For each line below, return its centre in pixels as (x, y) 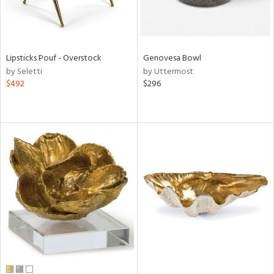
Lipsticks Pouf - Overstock (54, 58)
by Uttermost (168, 72)
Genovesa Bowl (172, 58)
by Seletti (24, 72)
